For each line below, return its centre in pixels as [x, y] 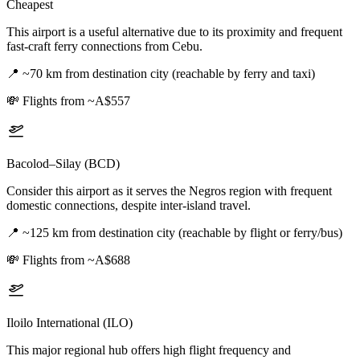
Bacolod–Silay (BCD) [63, 164]
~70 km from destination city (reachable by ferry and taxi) [169, 74]
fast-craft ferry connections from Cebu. [104, 47]
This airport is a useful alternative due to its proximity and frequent [174, 32]
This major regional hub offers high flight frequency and [149, 350]
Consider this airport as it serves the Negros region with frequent [169, 191]
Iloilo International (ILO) [70, 323]
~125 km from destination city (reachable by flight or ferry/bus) [182, 233]
